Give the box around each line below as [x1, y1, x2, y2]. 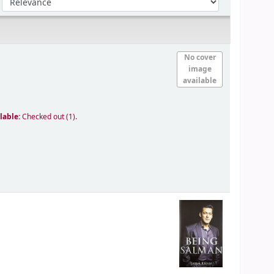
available [183, 75, 217, 87]
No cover [183, 52, 216, 64]
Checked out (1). [22, 111, 78, 123]
